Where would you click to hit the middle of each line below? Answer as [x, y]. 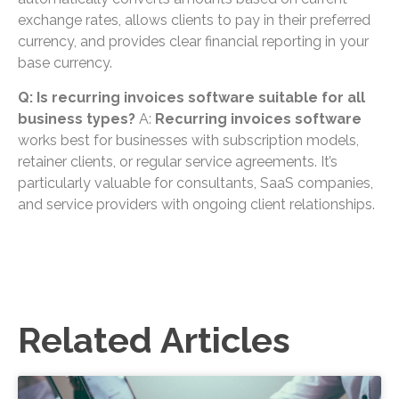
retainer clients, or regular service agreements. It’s [178, 161]
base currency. [65, 63]
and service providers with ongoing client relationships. [196, 204]
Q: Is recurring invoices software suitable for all [191, 97]
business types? [77, 118]
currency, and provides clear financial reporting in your [193, 42]
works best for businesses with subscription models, [188, 140]
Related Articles [154, 340]
